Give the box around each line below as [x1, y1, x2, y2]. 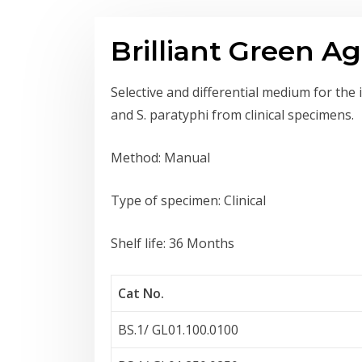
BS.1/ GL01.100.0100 [118, 321, 238, 339]
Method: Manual [111, 149, 210, 166]
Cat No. [118, 284, 164, 302]
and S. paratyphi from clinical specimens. [111, 106, 354, 124]
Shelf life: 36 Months [111, 234, 234, 252]
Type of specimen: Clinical [111, 192, 266, 209]
